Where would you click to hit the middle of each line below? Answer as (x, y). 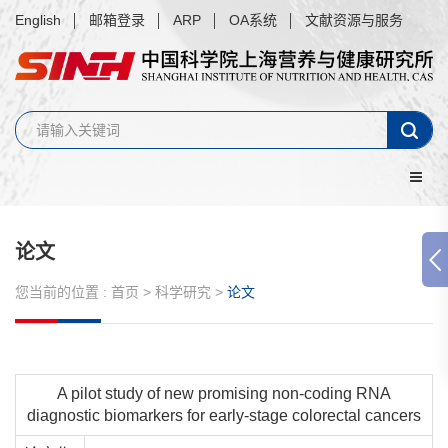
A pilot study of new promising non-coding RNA (224, 394)
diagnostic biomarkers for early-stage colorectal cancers (224, 416)
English (38, 20)
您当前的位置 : (61, 292)
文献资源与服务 (354, 20)
